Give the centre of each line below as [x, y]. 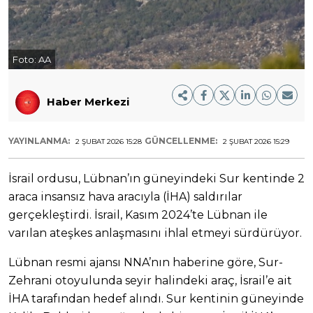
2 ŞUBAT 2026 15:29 [256, 141]
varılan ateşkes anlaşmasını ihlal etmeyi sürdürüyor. [155, 233]
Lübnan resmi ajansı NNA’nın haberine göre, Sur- [146, 262]
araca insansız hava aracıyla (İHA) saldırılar [125, 196]
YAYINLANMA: [40, 140]
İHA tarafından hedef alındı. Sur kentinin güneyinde [156, 298]
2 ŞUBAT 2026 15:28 [109, 141]
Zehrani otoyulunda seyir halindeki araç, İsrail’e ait [150, 280]
